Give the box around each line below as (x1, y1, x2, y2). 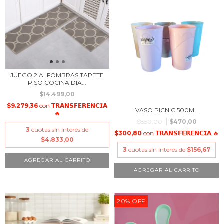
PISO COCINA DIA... (28, 79, 86, 87)
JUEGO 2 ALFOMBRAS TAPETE (10, 71, 104, 79)
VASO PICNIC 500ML (135, 106, 198, 114)
